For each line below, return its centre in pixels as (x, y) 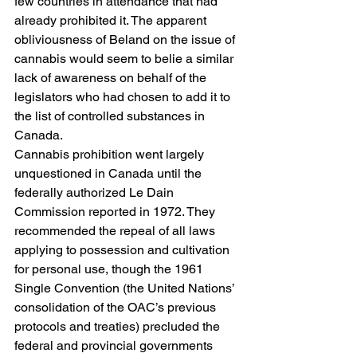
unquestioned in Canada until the (110, 173)
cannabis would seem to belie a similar (126, 58)
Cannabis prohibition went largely (111, 154)
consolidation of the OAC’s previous (117, 307)
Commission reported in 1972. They (116, 211)
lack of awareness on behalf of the (112, 77)
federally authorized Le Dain (96, 192)
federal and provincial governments (115, 345)
